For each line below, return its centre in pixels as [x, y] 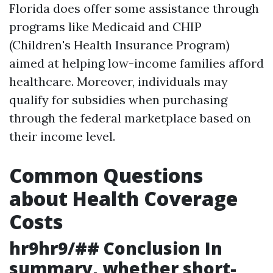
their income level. [62, 136]
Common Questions [106, 175]
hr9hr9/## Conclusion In [116, 248]
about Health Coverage [123, 198]
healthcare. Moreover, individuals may [119, 81]
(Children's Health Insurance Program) [119, 45]
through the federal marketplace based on [130, 118]
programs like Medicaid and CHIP [105, 27]
